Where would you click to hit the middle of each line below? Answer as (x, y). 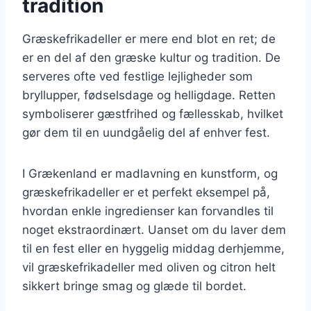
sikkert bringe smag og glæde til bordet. (134, 286)
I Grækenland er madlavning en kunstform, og (150, 173)
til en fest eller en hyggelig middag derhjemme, (153, 248)
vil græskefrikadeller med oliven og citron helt (149, 267)
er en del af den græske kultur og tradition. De (151, 57)
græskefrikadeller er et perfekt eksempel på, (146, 192)
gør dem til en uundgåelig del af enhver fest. (146, 132)
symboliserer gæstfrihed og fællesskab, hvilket (153, 114)
